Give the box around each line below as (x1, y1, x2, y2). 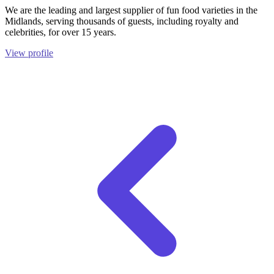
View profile (5, 47, 53, 58)
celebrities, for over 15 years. (5, 26, 116, 37)
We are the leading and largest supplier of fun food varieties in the (5, 4, 257, 15)
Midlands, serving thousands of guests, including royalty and (5, 15, 239, 26)
